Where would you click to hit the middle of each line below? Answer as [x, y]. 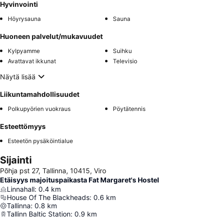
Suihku [122, 51]
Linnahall [21, 189]
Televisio [125, 61]
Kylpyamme [24, 51]
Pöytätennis [129, 109]
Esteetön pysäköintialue [40, 141]
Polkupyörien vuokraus [39, 109]
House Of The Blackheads [48, 198]
